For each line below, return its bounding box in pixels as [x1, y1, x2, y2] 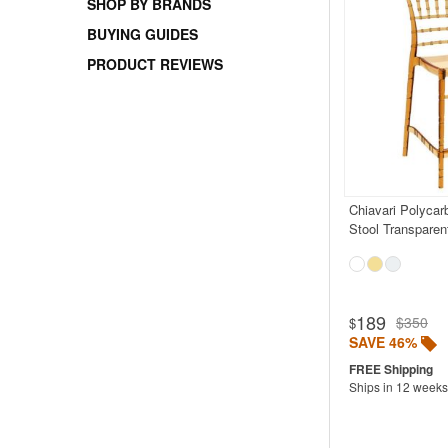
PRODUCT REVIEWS [87, 53, 223, 74]
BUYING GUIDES [87, 23, 198, 44]
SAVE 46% [348, 331, 417, 352]
